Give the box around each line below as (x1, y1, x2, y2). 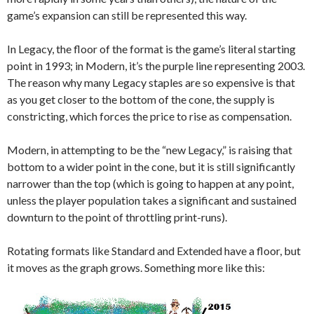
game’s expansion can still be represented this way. (7, 8, 247, 22)
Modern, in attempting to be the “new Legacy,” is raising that (7, 143, 292, 157)
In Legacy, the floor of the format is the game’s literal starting (7, 42, 296, 56)
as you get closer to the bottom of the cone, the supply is (7, 93, 275, 107)
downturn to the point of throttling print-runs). (7, 210, 227, 224)
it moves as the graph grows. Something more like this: (7, 261, 265, 275)
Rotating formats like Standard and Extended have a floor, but (7, 244, 301, 258)
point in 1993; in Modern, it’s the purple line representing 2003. (7, 59, 305, 73)
